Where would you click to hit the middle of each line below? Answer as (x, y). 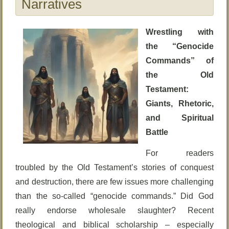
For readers (180, 153)
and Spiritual (180, 118)
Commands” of (180, 61)
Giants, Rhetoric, (180, 104)
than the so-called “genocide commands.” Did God (114, 196)
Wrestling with (180, 32)
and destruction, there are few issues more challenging (114, 182)
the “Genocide (180, 46)
